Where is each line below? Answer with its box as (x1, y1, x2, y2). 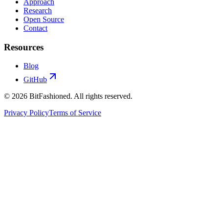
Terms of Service (49, 109, 101, 117)
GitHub (23, 75, 47, 84)
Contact (23, 23, 47, 32)
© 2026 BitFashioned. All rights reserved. (4, 92, 132, 101)
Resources (4, 42, 44, 52)
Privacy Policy (4, 109, 49, 117)
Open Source (23, 15, 64, 23)
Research (23, 6, 52, 15)
